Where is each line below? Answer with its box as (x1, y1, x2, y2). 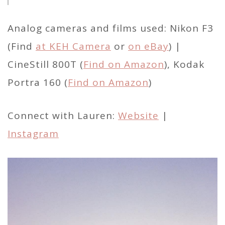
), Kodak (164, 58, 204, 71)
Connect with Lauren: (8, 109, 118, 123)
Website (118, 109, 159, 123)
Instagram (8, 127, 59, 141)
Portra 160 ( (8, 76, 68, 89)
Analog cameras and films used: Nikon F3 (8, 22, 213, 35)
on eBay (128, 40, 169, 53)
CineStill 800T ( (8, 58, 83, 71)
